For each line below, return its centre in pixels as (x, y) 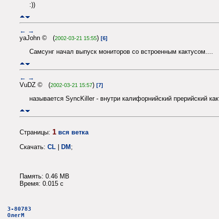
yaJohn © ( (37, 38)
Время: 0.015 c (42, 183)
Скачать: (33, 147)
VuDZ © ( (35, 85)
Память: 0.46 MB (44, 176)
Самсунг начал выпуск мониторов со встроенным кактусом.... (121, 51)
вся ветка (73, 132)
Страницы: (36, 132)
